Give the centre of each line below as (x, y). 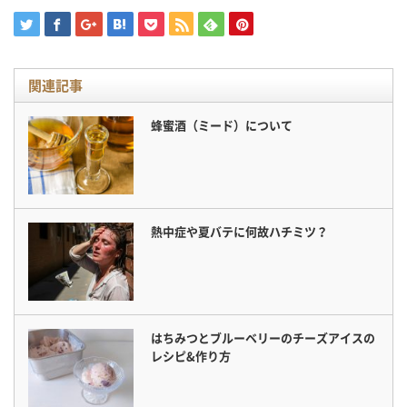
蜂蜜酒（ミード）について (222, 124)
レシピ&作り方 (191, 356)
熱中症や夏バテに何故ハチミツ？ (240, 232)
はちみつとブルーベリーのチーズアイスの (263, 338)
